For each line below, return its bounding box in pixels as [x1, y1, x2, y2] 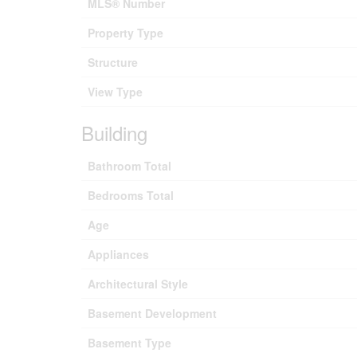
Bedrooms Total [88, 187, 174, 203]
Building [81, 119, 147, 147]
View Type [88, 84, 143, 100]
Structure [88, 54, 138, 70]
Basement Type [88, 335, 171, 351]
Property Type [88, 25, 163, 41]
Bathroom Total [88, 158, 171, 174]
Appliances [88, 246, 149, 262]
